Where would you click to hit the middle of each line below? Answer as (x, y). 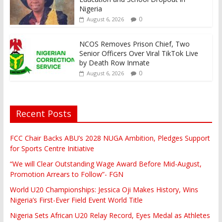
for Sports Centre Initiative (52, 148)
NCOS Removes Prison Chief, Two (134, 44)
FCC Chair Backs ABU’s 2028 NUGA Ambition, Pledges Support (110, 138)
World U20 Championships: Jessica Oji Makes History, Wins (104, 189)
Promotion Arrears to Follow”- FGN (66, 174)
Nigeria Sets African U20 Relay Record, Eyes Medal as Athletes (110, 215)
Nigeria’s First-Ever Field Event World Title (76, 200)
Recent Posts (43, 113)
